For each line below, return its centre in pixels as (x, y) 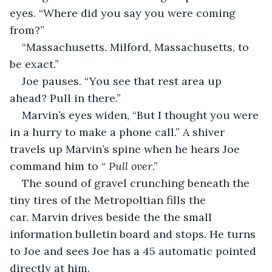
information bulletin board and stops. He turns (134, 234)
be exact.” (39, 64)
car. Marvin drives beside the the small (112, 217)
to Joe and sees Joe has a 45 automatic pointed (134, 251)
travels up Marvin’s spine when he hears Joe (126, 149)
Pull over (131, 166)
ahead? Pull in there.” (65, 98)
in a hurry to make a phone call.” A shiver (119, 132)
